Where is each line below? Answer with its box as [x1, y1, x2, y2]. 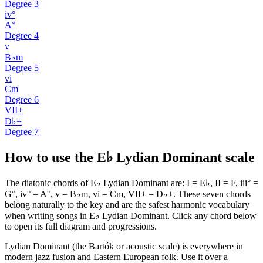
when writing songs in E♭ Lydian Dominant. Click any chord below [5, 210, 257, 221]
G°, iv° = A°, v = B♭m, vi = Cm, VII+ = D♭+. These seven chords [5, 188, 251, 199]
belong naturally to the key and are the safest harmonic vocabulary [5, 199, 249, 210]
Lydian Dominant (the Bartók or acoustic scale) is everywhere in [5, 241, 243, 251]
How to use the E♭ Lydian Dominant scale [5, 149, 255, 165]
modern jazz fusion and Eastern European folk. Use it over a [5, 251, 228, 262]
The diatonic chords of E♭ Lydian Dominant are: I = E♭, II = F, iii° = [5, 177, 258, 188]
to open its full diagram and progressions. [5, 221, 157, 231]
